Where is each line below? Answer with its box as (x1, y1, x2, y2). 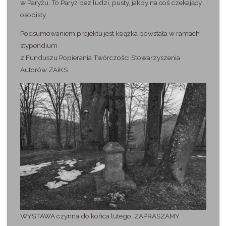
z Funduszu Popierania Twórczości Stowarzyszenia (20, 53, 180, 62)
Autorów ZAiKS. (20, 66, 69, 74)
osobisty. (20, 10, 47, 19)
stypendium (20, 41, 58, 50)
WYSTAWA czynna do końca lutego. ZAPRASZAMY (20, 211, 180, 220)
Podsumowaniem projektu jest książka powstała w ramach (20, 29, 200, 38)
